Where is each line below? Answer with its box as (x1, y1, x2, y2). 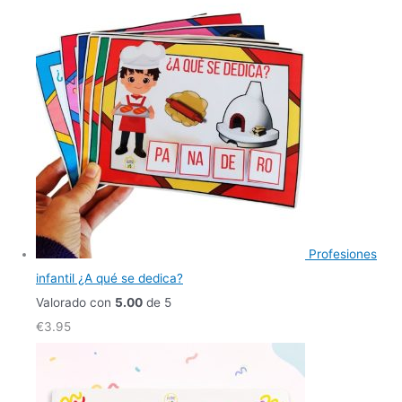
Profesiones (309, 247, 377, 262)
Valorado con (36, 295, 115, 310)
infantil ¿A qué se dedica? (36, 271, 183, 286)
